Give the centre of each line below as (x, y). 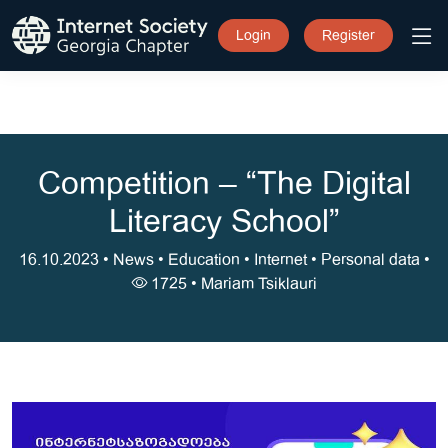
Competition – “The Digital (224, 183)
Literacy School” (224, 221)
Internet (280, 260)
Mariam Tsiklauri (258, 284)
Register (348, 35)
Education (203, 260)
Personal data (370, 260)
